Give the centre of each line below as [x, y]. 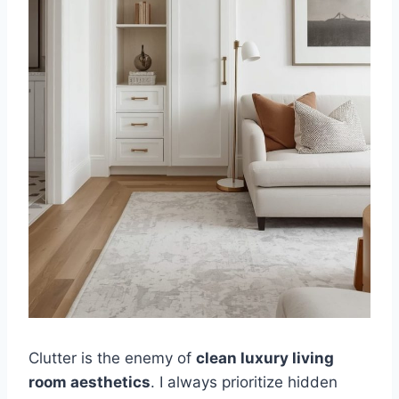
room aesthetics [90, 382]
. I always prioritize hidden [244, 382]
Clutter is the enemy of [112, 358]
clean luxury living [265, 358]
